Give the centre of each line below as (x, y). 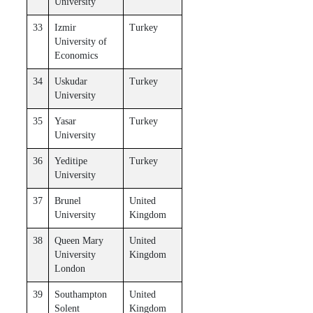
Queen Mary (79, 240)
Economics (76, 55)
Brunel (67, 201)
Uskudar (71, 81)
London (70, 268)
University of (80, 41)
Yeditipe (71, 161)
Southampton (80, 294)
